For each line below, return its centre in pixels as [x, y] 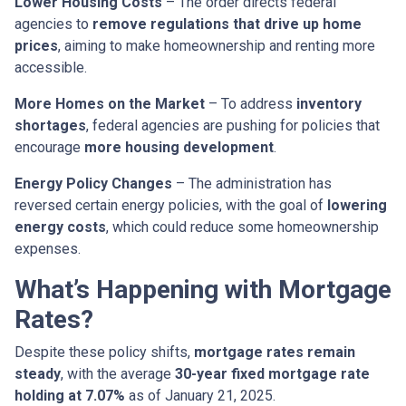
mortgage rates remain [275, 352]
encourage [49, 147]
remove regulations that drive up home [227, 24]
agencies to [53, 24]
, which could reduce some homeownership [242, 227]
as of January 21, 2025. [200, 396]
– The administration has [252, 184]
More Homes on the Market [110, 104]
